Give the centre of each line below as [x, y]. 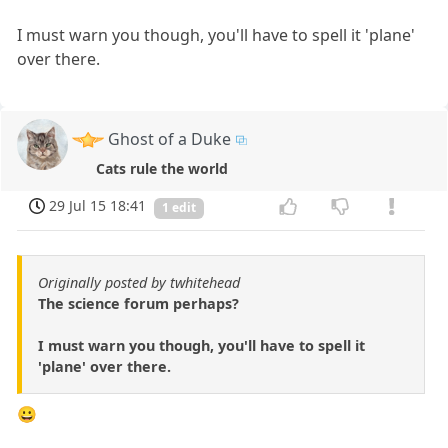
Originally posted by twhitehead [139, 283]
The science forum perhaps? [138, 304]
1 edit [179, 208]
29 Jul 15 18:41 [98, 206]
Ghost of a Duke [170, 138]
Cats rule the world [162, 168]
